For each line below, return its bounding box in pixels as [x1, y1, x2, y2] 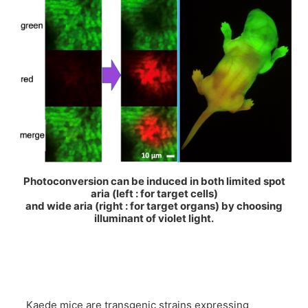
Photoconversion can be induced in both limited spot [23, 175, 285, 188]
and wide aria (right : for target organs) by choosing [25, 199, 283, 213]
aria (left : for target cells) [90, 187, 218, 201]
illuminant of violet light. [94, 212, 214, 225]
